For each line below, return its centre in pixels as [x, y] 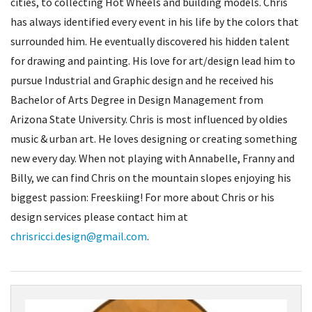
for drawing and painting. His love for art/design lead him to [153, 61]
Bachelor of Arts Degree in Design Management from [137, 100]
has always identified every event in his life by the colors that [155, 22]
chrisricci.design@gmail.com [79, 236]
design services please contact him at [99, 217]
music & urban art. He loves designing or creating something [154, 139]
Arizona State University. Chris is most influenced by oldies [149, 119]
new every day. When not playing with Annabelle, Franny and [153, 158]
